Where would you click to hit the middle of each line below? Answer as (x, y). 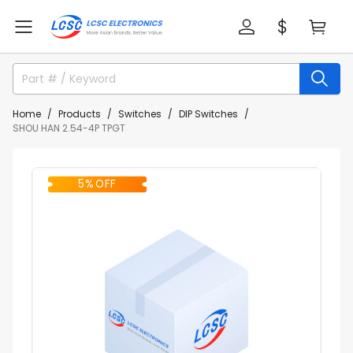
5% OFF (97, 184)
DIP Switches (208, 114)
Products (80, 114)
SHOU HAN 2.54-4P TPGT (69, 128)
